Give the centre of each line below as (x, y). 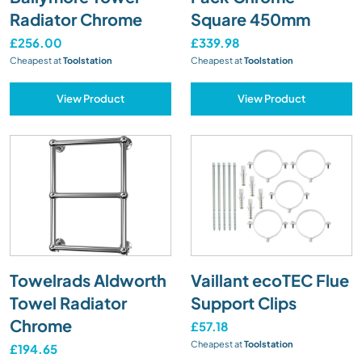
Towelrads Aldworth (88, 280)
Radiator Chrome (76, 19)
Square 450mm (250, 19)
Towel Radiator (68, 302)
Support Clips (244, 302)
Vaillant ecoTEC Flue (270, 280)
